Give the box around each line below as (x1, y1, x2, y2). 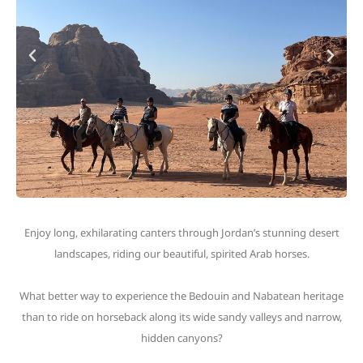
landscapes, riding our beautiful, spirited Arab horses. (53, 246, 310, 261)
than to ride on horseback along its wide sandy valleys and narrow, (21, 310, 342, 324)
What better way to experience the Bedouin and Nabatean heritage (19, 288, 344, 303)
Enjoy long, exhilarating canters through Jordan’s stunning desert (23, 225, 340, 240)
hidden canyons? (140, 331, 223, 345)
